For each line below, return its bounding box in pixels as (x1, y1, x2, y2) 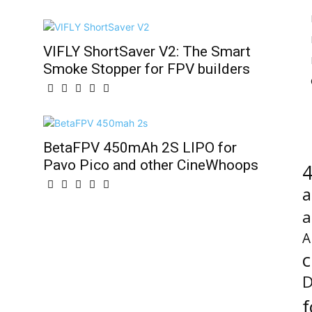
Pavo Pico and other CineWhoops (43, 157, 258, 173)
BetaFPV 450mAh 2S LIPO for (43, 139, 237, 156)
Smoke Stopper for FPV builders (43, 61, 250, 77)
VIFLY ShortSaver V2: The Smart (43, 43, 251, 60)
